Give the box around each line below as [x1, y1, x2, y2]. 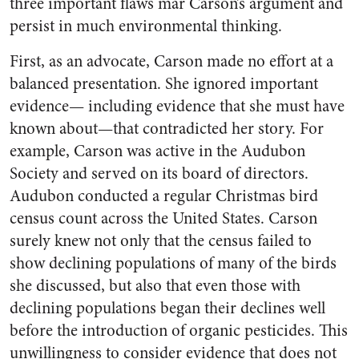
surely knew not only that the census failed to [10, 229, 312, 252]
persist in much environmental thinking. [10, 14, 282, 38]
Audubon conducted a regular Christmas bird [10, 184, 318, 208]
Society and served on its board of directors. [10, 162, 309, 185]
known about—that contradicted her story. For [10, 117, 324, 140]
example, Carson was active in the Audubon [10, 139, 305, 163]
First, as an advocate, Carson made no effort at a [10, 50, 333, 73]
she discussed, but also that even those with [10, 274, 301, 297]
